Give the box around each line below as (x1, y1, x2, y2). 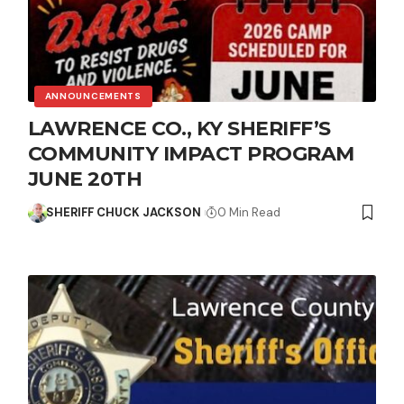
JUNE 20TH (27, 166, 142, 191)
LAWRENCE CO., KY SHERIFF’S (27, 115, 331, 141)
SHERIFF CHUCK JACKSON (46, 204, 202, 220)
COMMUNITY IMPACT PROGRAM (27, 141, 354, 166)
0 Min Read (216, 204, 280, 220)
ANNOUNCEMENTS (44, 89, 142, 102)
